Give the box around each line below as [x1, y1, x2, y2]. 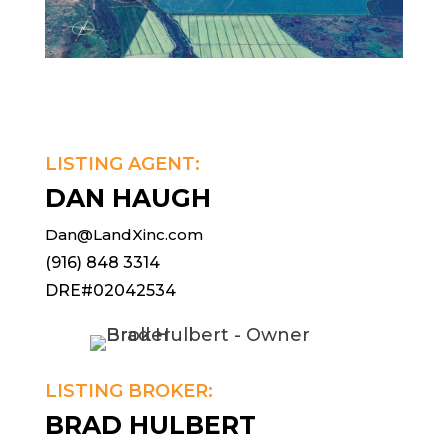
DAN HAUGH [44, 183, 211, 214]
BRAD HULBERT [44, 410, 256, 441]
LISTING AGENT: [44, 153, 200, 176]
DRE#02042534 [44, 281, 176, 301]
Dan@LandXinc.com [44, 225, 203, 245]
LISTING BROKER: [44, 380, 213, 403]
